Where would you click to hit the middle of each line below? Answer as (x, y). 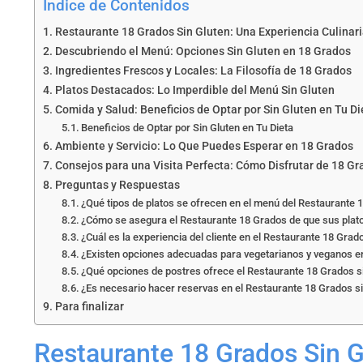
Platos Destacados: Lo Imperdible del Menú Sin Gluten (194, 90)
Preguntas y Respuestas (117, 185)
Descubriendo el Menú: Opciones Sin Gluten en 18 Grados (203, 51)
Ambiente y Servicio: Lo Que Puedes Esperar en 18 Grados (204, 146)
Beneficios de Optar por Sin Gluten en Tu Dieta (188, 127)
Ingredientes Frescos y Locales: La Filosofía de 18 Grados (203, 70)
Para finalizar (89, 306)
